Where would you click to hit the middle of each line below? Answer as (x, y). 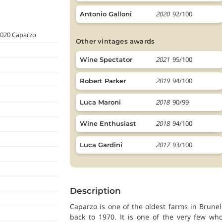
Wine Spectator (106, 59)
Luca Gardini (101, 145)
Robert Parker (103, 81)
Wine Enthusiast (108, 123)
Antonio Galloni (106, 14)
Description (95, 191)
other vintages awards (118, 41)
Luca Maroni (100, 102)
